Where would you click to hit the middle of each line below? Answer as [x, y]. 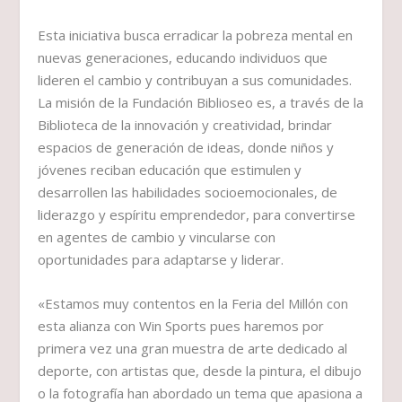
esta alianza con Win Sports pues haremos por [181, 326]
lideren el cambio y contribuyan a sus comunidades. [195, 80]
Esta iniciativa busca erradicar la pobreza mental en [196, 35]
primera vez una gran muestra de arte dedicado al [193, 349]
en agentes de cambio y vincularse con [157, 237]
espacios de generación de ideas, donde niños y [186, 148]
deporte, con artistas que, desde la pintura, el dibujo [200, 371]
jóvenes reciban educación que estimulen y [170, 170]
